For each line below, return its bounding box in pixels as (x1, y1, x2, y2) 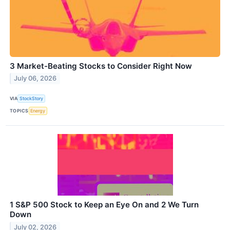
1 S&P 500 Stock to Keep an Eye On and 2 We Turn (10, 200, 199, 210)
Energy (30, 108, 46, 114)
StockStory (20, 95, 44, 102)
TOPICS (10, 108, 29, 114)
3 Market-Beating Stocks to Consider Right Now (10, 61, 192, 71)
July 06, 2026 (14, 74, 57, 83)
